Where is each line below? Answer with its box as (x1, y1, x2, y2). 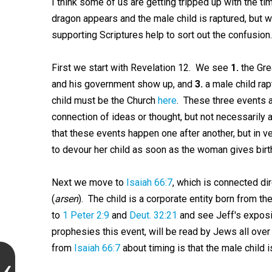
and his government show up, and (51, 78, 195, 90)
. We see (188, 62, 231, 73)
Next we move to (51, 177, 126, 188)
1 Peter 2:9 (62, 209, 109, 221)
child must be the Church (51, 95, 158, 106)
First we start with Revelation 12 (51, 62, 189, 73)
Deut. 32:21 (129, 209, 177, 221)
